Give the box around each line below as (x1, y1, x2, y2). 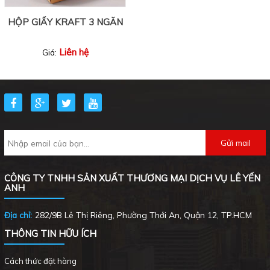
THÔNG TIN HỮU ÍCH (4, 228, 96, 239)
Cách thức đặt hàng (4, 256, 77, 266)
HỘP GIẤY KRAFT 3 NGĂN (7, 16, 123, 28)
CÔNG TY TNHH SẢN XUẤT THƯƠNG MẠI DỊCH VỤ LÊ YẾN (4, 172, 260, 184)
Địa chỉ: (4, 210, 32, 220)
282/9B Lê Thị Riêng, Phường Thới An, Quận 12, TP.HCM (35, 210, 252, 221)
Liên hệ (58, 46, 89, 58)
